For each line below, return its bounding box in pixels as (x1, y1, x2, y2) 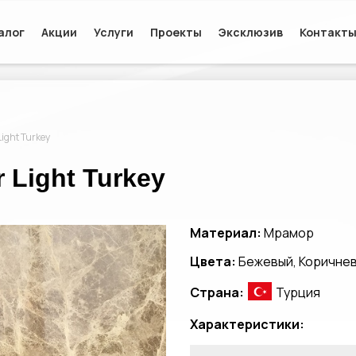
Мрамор (261, 224, 314, 242)
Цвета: (190, 253, 236, 270)
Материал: (190, 224, 261, 242)
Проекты (150, 25, 202, 40)
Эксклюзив (219, 25, 283, 40)
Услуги (94, 25, 133, 40)
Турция (276, 284, 320, 302)
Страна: (190, 284, 244, 302)
